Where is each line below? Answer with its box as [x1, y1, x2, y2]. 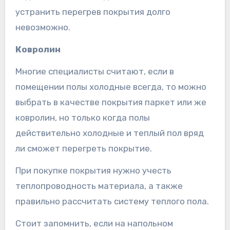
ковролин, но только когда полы [15, 112, 150, 123]
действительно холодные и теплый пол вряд [15, 127, 204, 138]
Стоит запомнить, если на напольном [15, 218, 173, 228]
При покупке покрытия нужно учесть [15, 165, 171, 176]
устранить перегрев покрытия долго [15, 6, 170, 17]
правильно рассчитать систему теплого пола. [15, 196, 209, 206]
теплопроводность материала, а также [15, 180, 183, 191]
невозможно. [15, 22, 70, 32]
